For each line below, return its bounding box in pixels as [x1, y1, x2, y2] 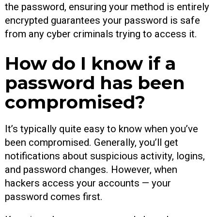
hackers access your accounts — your [5, 177, 171, 189]
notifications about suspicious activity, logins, [5, 150, 205, 162]
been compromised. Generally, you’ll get [5, 136, 178, 148]
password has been [5, 72, 185, 94]
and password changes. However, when [5, 163, 177, 175]
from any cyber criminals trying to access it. [5, 28, 197, 40]
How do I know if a [5, 52, 176, 75]
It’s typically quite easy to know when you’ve [5, 123, 198, 135]
